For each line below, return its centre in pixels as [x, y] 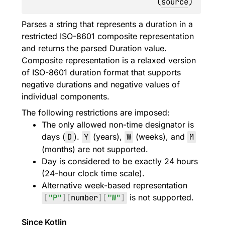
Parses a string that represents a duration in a [107, 24]
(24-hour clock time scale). [93, 173]
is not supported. [160, 197]
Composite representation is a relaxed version [109, 60]
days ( [53, 137]
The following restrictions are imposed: [96, 113]
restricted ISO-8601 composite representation [108, 36]
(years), [107, 137]
